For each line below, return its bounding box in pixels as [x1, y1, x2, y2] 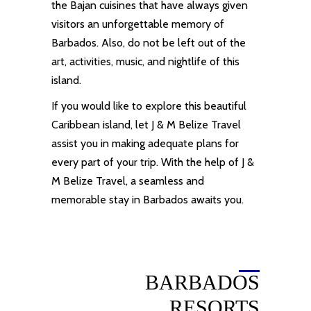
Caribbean [51, 118, 103, 131]
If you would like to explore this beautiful [51, 99, 246, 112]
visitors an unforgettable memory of [51, 17, 224, 31]
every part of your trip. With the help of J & [51, 155, 254, 169]
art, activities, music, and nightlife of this [51, 55, 239, 68]
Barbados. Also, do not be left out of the [51, 36, 246, 49]
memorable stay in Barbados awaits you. [51, 193, 244, 206]
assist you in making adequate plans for [51, 137, 239, 150]
